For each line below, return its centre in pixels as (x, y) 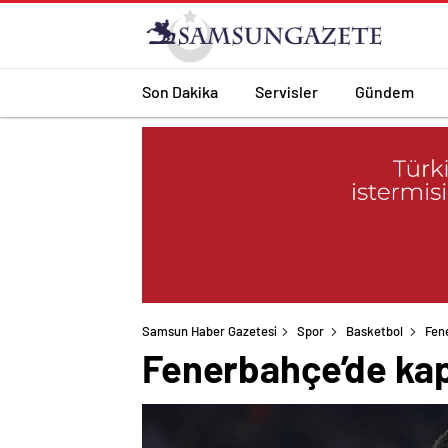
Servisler (286, 91)
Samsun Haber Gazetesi (209, 331)
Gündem (384, 91)
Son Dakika (180, 91)
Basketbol (374, 331)
